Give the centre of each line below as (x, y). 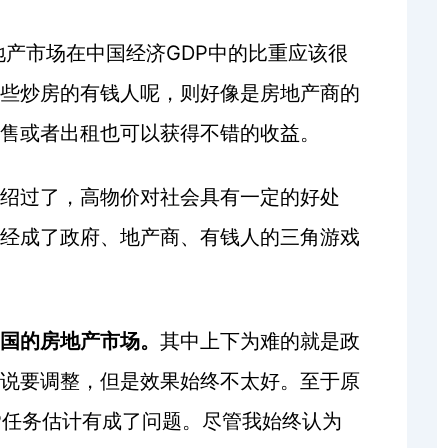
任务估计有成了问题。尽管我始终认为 (172, 420)
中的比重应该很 (278, 52)
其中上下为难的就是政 (260, 340)
